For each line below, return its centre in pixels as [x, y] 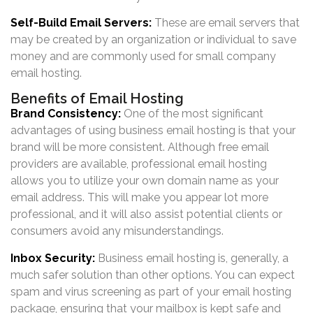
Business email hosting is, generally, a [193, 258]
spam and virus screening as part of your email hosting [151, 291]
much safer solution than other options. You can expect [153, 275]
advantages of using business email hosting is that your [153, 131]
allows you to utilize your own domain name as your [145, 181]
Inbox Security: [53, 258]
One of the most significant [194, 114]
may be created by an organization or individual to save [153, 39]
